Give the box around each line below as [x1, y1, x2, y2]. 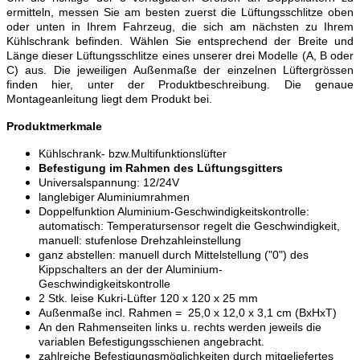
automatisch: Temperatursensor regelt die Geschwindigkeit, [39, 219, 340, 233]
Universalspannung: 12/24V [39, 176, 179, 190]
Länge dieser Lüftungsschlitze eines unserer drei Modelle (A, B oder [6, 49, 354, 63]
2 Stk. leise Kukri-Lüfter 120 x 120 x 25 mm [39, 292, 258, 305]
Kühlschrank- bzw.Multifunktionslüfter [39, 147, 227, 161]
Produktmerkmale [6, 120, 102, 133]
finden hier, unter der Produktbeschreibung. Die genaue [6, 78, 354, 92]
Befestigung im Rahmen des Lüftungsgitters [39, 162, 283, 175]
